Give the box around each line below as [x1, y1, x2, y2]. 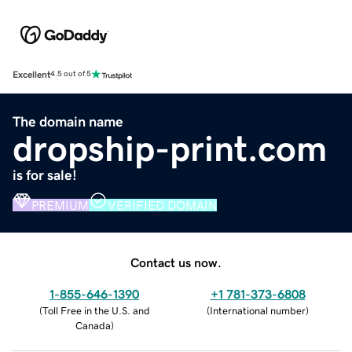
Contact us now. [130, 255, 222, 269]
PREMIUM [31, 198, 89, 211]
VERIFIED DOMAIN [108, 198, 217, 211]
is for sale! [13, 167, 77, 182]
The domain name [13, 114, 123, 129]
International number [210, 305, 306, 316]
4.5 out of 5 [50, 70, 91, 79]
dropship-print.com [13, 130, 327, 167]
